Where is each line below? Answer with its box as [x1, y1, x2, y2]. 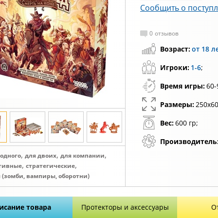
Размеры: [160, 100, 194, 109]
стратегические [26, 162, 75, 170]
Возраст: [160, 44, 190, 54]
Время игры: [160, 81, 205, 91]
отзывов [155, 29, 179, 37]
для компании [60, 151, 105, 160]
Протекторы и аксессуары [81, 202, 169, 212]
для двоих [25, 151, 56, 160]
